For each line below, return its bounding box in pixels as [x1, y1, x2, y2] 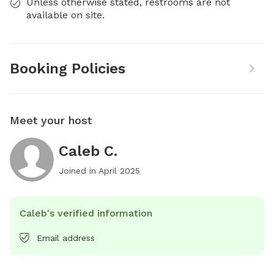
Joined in [59, 166, 98, 176]
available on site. [26, 9, 105, 21]
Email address [37, 233, 95, 243]
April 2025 [98, 166, 140, 176]
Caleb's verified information [20, 207, 152, 219]
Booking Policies [10, 60, 125, 77]
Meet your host [10, 114, 92, 127]
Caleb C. [59, 143, 117, 160]
